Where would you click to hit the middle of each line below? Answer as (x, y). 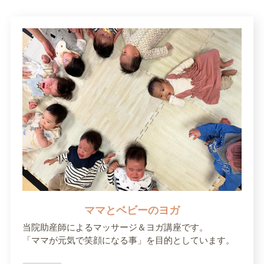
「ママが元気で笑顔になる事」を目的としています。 (128, 240)
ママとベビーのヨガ (132, 210)
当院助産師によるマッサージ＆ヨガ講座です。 (115, 227)
